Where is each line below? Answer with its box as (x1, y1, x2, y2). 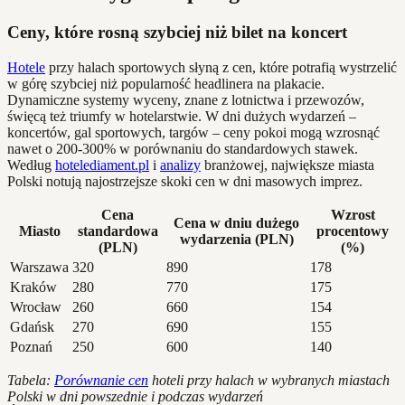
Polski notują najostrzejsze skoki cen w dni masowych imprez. (7, 173, 363, 189)
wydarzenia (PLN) (179, 231, 294, 247)
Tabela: (7, 372, 54, 388)
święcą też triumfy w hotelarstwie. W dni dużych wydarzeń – (7, 108, 356, 124)
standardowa (77, 222, 158, 239)
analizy (160, 156, 201, 173)
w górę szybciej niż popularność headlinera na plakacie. (7, 75, 325, 91)
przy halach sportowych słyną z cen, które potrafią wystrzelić (45, 59, 397, 75)
